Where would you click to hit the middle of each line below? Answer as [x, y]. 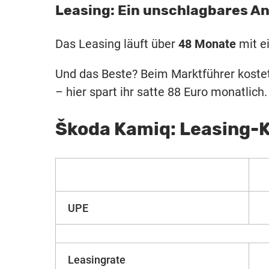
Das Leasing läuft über [117, 44]
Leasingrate [97, 260]
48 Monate [207, 44]
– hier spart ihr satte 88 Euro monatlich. [161, 92]
